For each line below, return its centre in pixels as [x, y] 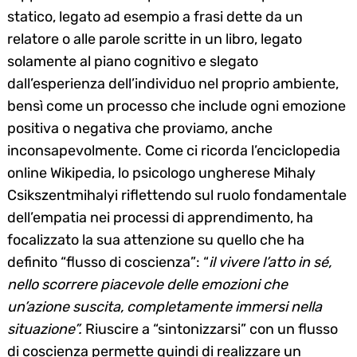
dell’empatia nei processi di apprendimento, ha [160, 217]
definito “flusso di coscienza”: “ [108, 262]
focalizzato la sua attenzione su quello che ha [156, 239]
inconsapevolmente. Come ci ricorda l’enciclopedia [174, 150]
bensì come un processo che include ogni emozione [177, 106]
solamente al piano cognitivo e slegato [133, 61]
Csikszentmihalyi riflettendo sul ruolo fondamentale [177, 195]
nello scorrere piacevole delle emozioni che [147, 284]
